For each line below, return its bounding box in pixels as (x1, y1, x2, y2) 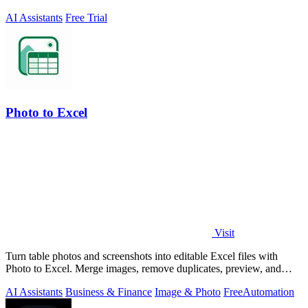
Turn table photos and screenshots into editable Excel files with (5, 250, 278, 263)
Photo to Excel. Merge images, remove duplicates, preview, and (5, 263, 281, 275)
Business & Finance (65, 286, 152, 298)
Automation (243, 286, 294, 298)
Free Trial (65, 11, 107, 23)
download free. (5, 275, 71, 287)
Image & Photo (155, 286, 221, 298)
